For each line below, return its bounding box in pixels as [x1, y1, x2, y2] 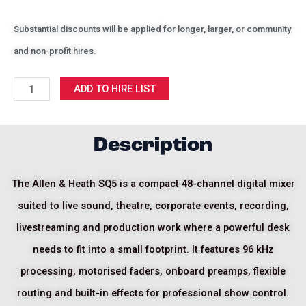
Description [94, 130, 212, 158]
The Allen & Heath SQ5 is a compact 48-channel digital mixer [11, 177, 295, 190]
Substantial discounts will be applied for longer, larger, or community [14, 23, 291, 34]
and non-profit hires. [14, 45, 96, 56]
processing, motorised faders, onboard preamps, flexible [20, 264, 286, 277]
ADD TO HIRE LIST [73, 83, 156, 96]
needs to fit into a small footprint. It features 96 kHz [32, 242, 274, 255]
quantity [13, 144, 51, 157]
